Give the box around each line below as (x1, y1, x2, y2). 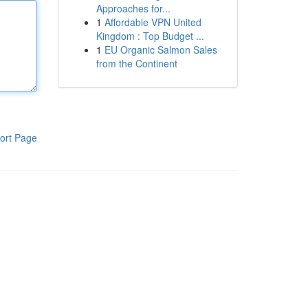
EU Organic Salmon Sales (104, 43, 217, 56)
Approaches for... (96, 1, 170, 15)
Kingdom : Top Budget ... (96, 29, 204, 43)
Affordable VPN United (104, 15, 201, 29)
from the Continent (96, 56, 177, 70)
